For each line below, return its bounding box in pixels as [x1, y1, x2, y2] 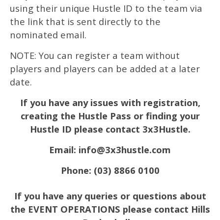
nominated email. [10, 28, 86, 41]
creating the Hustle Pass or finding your [20, 110, 200, 122]
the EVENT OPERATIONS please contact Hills [10, 203, 210, 215]
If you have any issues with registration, [20, 96, 200, 109]
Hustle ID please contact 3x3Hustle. [29, 123, 191, 135]
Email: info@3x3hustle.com [49, 143, 171, 156]
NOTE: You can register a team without [10, 49, 180, 61]
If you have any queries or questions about [14, 190, 206, 202]
